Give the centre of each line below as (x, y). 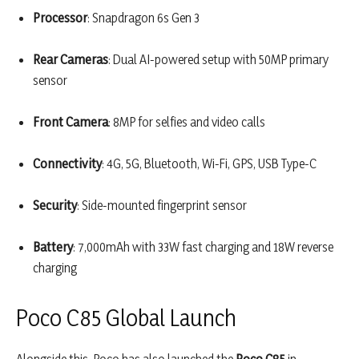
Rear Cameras (71, 60)
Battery (53, 247)
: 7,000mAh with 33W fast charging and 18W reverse (203, 247)
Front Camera (71, 122)
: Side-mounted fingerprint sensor (162, 206)
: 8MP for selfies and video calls (187, 122)
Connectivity (67, 164)
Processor (60, 18)
